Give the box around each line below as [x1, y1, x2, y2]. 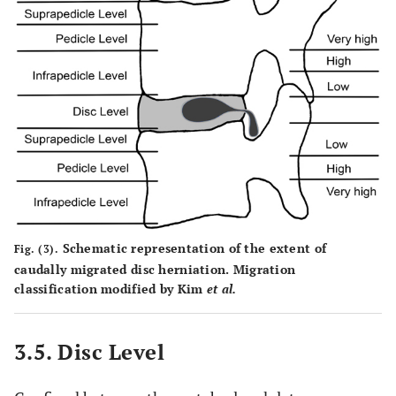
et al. [206, 279, 237, 297]
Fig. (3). [14, 241, 59, 255]
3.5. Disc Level [14, 337, 165, 366]
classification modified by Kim [14, 279, 207, 297]
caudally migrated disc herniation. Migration [14, 260, 296, 278]
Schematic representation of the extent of [58, 239, 327, 256]
